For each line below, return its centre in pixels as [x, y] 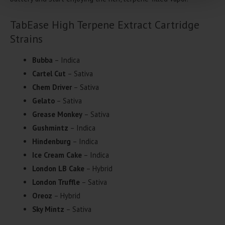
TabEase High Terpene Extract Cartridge [105, 24]
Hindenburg [51, 141]
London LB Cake [58, 168]
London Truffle [56, 182]
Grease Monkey [57, 114]
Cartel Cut [49, 73]
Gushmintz [50, 128]
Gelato [43, 100]
